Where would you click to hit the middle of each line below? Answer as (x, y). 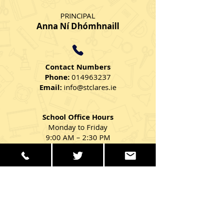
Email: (52, 88)
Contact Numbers (78, 67)
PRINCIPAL (78, 16)
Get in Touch (78, 164)
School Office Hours (78, 117)
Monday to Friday (78, 127)
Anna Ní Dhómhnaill (78, 26)
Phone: (58, 77)
